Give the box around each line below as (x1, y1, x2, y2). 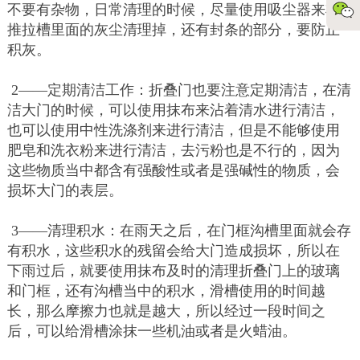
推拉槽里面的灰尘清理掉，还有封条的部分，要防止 (6, 22, 340, 39)
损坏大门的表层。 (6, 182, 123, 199)
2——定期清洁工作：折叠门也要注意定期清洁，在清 (6, 82, 351, 99)
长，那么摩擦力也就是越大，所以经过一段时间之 (6, 303, 325, 320)
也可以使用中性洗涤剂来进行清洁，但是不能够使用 (6, 122, 340, 139)
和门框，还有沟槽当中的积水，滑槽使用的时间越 (6, 283, 325, 300)
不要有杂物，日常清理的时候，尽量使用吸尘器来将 (6, 2, 340, 18)
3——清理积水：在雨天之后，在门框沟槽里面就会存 (6, 223, 351, 239)
